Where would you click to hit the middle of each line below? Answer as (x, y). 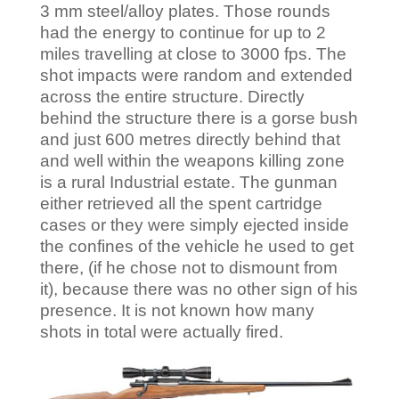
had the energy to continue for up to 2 (183, 32)
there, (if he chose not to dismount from (188, 267)
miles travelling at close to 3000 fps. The (193, 53)
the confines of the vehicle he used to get (196, 246)
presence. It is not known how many (177, 310)
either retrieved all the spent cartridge (181, 203)
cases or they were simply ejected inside (194, 224)
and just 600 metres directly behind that (190, 139)
